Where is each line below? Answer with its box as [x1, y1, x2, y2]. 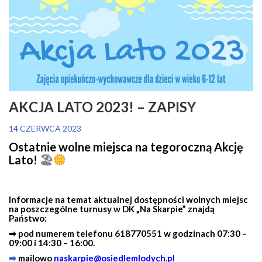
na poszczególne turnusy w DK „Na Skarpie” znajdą [9, 203, 215, 214]
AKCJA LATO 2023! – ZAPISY [9, 98, 196, 115]
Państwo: [9, 212, 47, 223]
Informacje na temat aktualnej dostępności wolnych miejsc [9, 194, 248, 205]
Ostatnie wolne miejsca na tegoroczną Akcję [9, 139, 243, 154]
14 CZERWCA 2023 [9, 123, 81, 133]
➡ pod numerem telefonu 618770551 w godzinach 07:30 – [9, 227, 247, 239]
